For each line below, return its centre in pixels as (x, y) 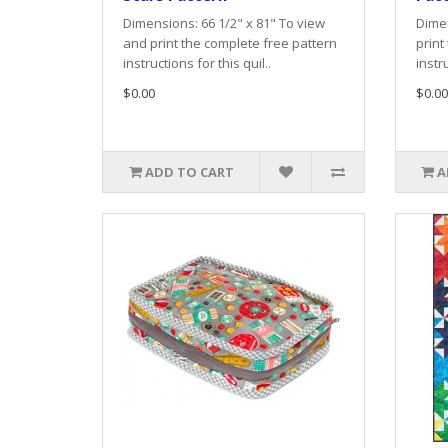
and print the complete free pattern (230, 42)
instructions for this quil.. (197, 62)
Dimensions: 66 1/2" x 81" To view (224, 22)
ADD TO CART (189, 171)
